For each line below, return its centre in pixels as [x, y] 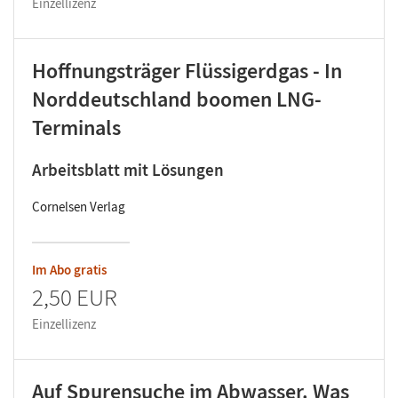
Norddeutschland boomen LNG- [177, 99]
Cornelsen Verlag [79, 207]
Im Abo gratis [69, 270]
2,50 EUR [75, 297]
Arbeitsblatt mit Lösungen [128, 170]
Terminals [76, 128]
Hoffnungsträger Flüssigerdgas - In [187, 71]
